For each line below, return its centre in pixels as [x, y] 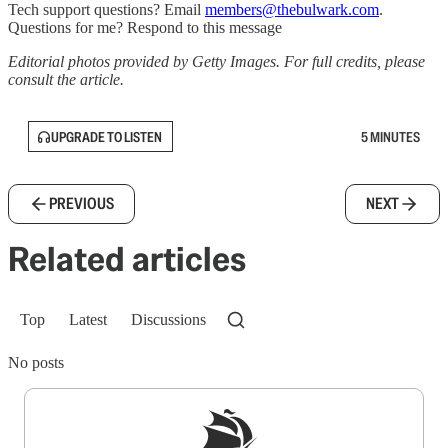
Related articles [127, 259]
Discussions [168, 320]
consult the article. [66, 80]
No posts [36, 363]
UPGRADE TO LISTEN [106, 136]
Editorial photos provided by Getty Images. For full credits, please [216, 62]
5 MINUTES [390, 136]
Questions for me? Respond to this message [145, 28]
